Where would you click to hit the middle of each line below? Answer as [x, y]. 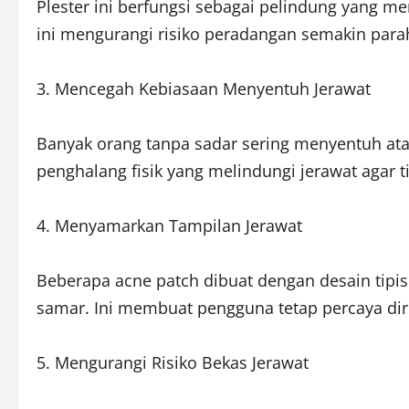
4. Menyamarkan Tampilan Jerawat [169, 226]
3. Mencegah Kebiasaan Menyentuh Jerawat [204, 89]
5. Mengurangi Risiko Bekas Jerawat [173, 363]
